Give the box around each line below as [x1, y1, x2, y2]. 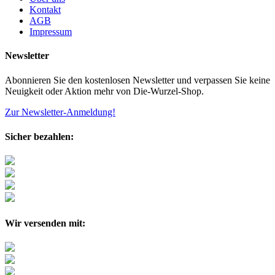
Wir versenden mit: [5, 217, 85, 228]
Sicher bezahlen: [5, 131, 74, 142]
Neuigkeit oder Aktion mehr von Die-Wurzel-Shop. [5, 85, 204, 96]
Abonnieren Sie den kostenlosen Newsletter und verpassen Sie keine [5, 74, 270, 85]
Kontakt [29, 4, 61, 15]
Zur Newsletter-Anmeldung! [5, 106, 115, 117]
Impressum [29, 26, 72, 37]
